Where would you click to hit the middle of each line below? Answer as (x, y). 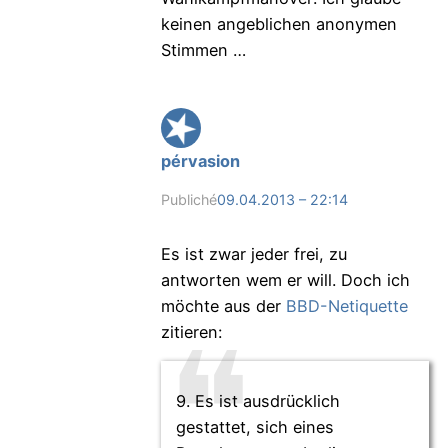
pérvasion (200, 161)
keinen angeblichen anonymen (278, 24)
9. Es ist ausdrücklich (257, 400)
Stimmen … (203, 50)
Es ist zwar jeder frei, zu (253, 254)
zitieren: (191, 332)
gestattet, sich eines (254, 426)
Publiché (188, 199)
